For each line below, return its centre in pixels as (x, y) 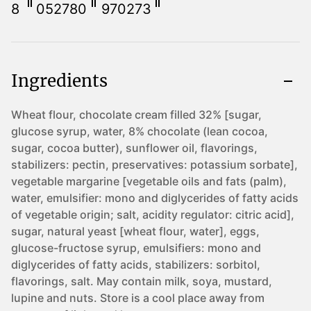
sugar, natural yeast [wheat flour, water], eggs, (135, 231)
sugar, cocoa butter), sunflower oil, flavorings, (134, 148)
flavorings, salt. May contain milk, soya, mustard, (142, 281)
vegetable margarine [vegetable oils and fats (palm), (149, 181)
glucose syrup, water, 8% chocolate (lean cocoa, (140, 131)
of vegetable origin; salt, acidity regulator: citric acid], (153, 215)
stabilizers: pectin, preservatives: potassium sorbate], (154, 165)
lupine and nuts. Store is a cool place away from (138, 298)
